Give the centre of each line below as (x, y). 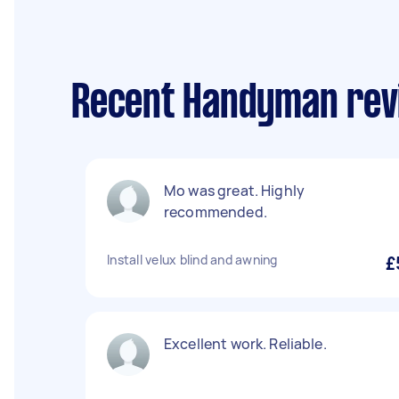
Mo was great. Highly (234, 191)
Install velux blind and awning (192, 260)
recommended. (216, 212)
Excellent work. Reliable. (245, 344)
